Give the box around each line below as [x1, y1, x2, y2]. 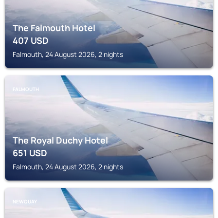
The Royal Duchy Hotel [13, 134, 108, 146]
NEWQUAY [13, 198, 37, 205]
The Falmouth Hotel [13, 22, 95, 34]
